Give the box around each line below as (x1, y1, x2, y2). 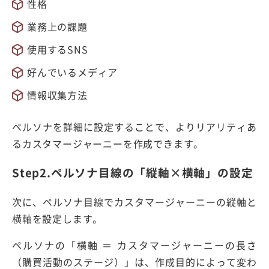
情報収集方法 (27, 87, 88, 102)
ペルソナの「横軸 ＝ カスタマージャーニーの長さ (12, 237, 257, 252)
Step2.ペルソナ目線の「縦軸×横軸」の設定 (12, 164, 253, 181)
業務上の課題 (27, 19, 88, 34)
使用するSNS (27, 41, 88, 56)
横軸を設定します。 (12, 211, 103, 226)
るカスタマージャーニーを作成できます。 (12, 136, 204, 151)
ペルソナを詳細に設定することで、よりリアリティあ (12, 119, 257, 134)
